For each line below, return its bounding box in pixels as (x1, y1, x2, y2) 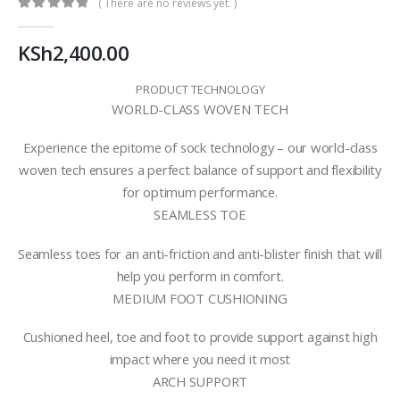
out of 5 (25, 13, 77, 26)
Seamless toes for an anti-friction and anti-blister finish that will (18, 244, 382, 262)
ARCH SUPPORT (152, 372, 248, 391)
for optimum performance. (122, 183, 278, 202)
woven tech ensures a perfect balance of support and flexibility (19, 161, 381, 179)
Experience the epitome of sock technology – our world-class (22, 138, 378, 157)
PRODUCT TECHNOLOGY (135, 80, 265, 97)
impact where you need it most (109, 350, 291, 369)
